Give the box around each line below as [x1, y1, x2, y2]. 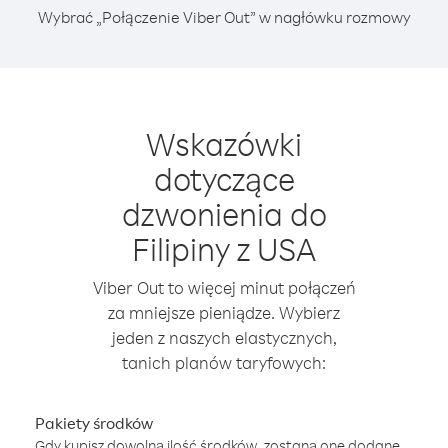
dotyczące [153, 158, 295, 199]
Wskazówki [146, 123, 302, 164]
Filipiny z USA [132, 228, 316, 269]
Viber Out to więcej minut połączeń [92, 277, 356, 298]
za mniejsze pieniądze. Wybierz [108, 302, 340, 323]
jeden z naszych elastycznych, [111, 327, 337, 348]
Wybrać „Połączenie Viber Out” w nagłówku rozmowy [37, 7, 411, 27]
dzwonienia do [121, 193, 327, 234]
